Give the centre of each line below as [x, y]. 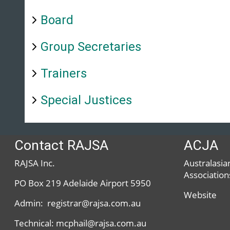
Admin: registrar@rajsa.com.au [78, 203]
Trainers [64, 73]
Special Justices [87, 100]
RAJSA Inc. [35, 163]
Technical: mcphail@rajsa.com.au [81, 223]
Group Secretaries [91, 46]
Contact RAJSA [62, 145]
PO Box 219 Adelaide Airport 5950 [83, 183]
